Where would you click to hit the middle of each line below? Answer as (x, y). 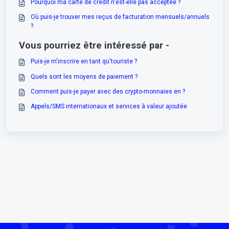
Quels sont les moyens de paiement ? (84, 76)
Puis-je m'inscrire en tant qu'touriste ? (84, 62)
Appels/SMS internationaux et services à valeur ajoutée (109, 106)
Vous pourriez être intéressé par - (94, 46)
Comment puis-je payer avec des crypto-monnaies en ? (108, 91)
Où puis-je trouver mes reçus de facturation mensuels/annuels (120, 17)
